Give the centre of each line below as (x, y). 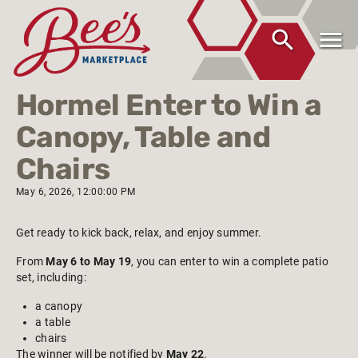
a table (53, 322)
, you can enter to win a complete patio (230, 261)
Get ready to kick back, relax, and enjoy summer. (139, 233)
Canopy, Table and (143, 137)
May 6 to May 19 (88, 261)
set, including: (51, 277)
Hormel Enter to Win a (169, 105)
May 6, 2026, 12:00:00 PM (76, 192)
